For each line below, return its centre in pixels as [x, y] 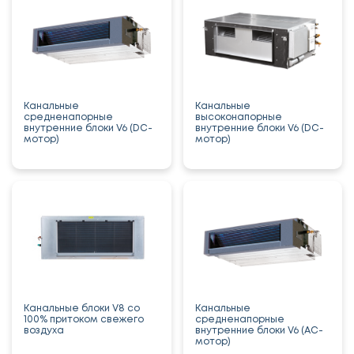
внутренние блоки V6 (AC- [259, 330]
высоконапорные [238, 117]
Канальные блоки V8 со [82, 308]
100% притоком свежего [84, 319]
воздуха [44, 330]
